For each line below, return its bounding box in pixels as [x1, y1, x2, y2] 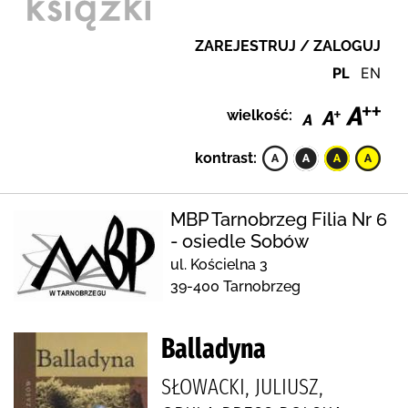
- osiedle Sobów [170, 229, 310, 252]
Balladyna [161, 331, 266, 365]
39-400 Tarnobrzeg [170, 277, 301, 295]
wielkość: [227, 106, 292, 124]
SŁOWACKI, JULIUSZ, [161, 372, 323, 401]
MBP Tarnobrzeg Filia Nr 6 [170, 208, 388, 230]
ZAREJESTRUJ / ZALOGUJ [195, 37, 381, 55]
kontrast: [195, 148, 257, 167]
